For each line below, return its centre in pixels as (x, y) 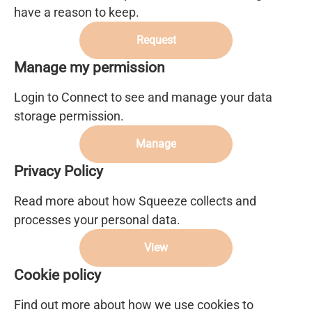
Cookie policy (57, 275)
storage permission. (69, 116)
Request (156, 40)
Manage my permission (89, 68)
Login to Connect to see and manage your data (143, 97)
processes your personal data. (97, 220)
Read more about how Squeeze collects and (135, 201)
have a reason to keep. (77, 12)
